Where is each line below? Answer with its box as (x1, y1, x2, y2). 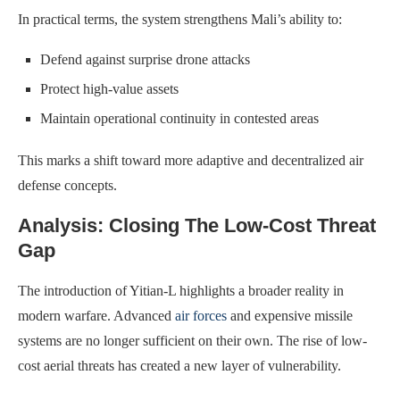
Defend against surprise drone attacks (40, 51, 250, 67)
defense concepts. (18, 177, 117, 193)
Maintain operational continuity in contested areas (40, 110, 319, 126)
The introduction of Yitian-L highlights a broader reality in (18, 282, 344, 298)
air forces (175, 307, 227, 323)
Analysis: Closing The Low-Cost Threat (18, 213, 376, 237)
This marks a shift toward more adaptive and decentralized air (18, 152, 363, 168)
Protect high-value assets (40, 80, 179, 96)
